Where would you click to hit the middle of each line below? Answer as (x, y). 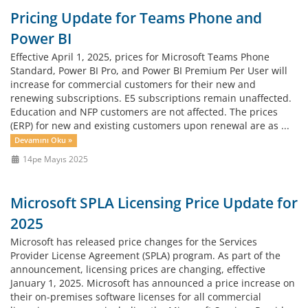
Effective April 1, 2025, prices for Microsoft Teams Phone (140, 57)
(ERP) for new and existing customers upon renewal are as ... (150, 125)
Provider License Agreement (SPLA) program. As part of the (145, 255)
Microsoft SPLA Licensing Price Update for (154, 203)
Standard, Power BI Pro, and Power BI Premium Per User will (149, 70)
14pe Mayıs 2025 (54, 159)
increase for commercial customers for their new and (133, 84)
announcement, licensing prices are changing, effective (138, 269)
